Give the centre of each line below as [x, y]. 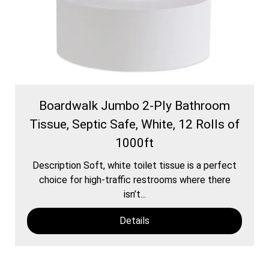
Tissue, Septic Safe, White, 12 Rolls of [134, 124]
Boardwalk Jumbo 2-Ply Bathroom [134, 105]
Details [134, 220]
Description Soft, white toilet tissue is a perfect [134, 165]
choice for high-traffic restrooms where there [134, 180]
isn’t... [134, 194]
